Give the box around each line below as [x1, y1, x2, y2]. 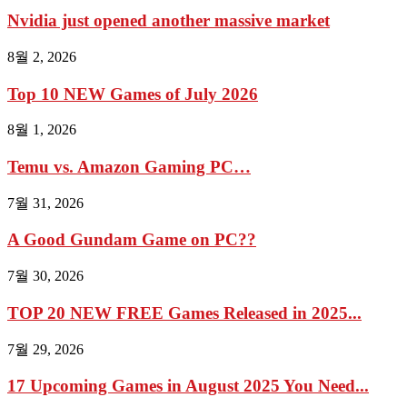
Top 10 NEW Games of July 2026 [7, 84, 258, 104]
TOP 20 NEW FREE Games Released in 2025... [7, 303, 362, 323]
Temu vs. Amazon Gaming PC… [7, 156, 251, 176]
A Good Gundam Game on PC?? [7, 230, 256, 250]
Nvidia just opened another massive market [7, 11, 330, 31]
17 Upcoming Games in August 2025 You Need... [7, 376, 369, 396]
